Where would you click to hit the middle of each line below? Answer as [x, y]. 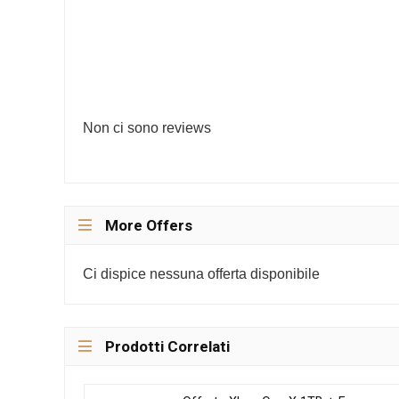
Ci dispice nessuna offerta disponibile [201, 273]
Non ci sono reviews [147, 127]
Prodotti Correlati [167, 346]
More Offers [149, 225]
